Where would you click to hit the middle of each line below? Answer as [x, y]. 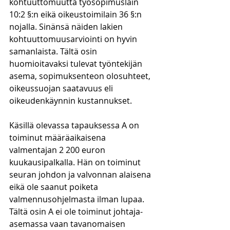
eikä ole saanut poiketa [55, 187]
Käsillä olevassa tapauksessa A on [75, 125]
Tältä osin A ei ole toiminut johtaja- [76, 212]
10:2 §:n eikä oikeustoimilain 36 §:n [76, 14]
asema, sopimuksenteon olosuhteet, [81, 76]
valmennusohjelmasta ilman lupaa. [78, 199]
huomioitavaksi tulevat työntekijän [77, 64]
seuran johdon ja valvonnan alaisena [81, 175]
